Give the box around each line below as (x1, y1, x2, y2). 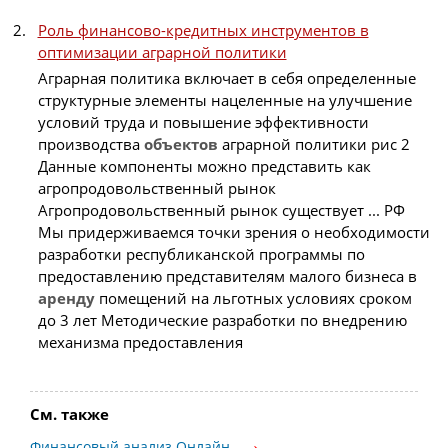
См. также (30, 404, 109, 425)
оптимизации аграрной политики (37, 41, 287, 62)
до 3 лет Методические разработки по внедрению (37, 310, 407, 331)
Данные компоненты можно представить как (37, 156, 371, 177)
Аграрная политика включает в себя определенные (37, 68, 416, 89)
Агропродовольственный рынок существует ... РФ (37, 200, 405, 221)
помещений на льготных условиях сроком (94, 288, 412, 309)
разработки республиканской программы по (37, 244, 365, 265)
